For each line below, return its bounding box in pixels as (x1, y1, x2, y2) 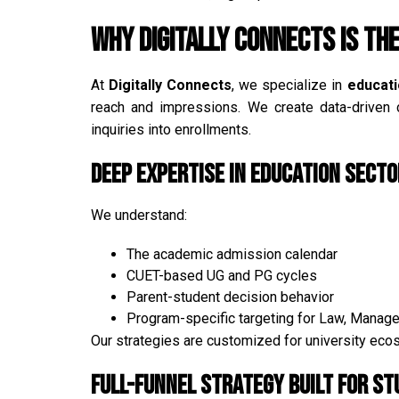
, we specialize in (232, 76, 347, 94)
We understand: (91, 206, 187, 224)
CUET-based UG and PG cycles (126, 266, 317, 284)
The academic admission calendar (126, 245, 338, 263)
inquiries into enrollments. (91, 120, 251, 138)
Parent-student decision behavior (126, 288, 334, 305)
